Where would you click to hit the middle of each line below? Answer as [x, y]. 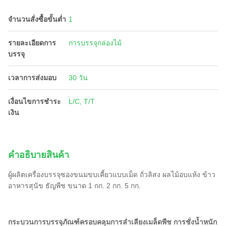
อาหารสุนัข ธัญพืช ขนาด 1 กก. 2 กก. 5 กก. [74, 186]
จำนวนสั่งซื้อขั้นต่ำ [37, 19]
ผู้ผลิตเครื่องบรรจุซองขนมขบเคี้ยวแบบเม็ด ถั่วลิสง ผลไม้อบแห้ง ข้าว [112, 175]
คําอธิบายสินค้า [39, 155]
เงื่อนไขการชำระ [35, 101]
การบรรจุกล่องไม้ [95, 43]
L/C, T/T [82, 101]
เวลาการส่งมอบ [32, 78]
